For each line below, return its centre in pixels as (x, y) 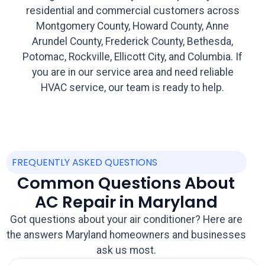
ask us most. (126, 251)
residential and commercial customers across (132, 11)
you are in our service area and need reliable (132, 72)
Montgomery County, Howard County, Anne (132, 26)
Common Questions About (126, 183)
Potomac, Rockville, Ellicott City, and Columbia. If (132, 57)
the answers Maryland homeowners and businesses (126, 235)
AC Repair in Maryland (126, 202)
